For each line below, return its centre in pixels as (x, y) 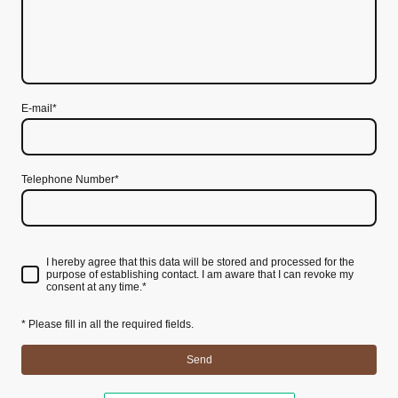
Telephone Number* (70, 180)
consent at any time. (94, 287)
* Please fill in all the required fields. (107, 324)
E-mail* (39, 109)
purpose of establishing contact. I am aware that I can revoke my (200, 274)
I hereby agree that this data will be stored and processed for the (200, 262)
